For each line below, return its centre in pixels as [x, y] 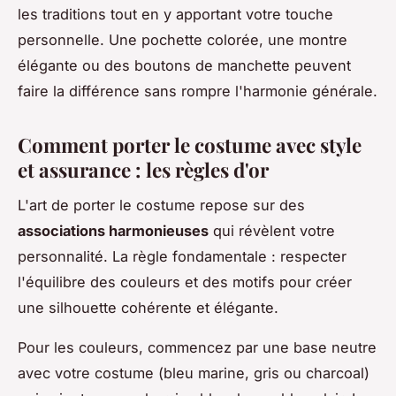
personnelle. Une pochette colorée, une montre [183, 39]
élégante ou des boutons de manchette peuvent [184, 65]
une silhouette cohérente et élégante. [148, 308]
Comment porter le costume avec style [190, 145]
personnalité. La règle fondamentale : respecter [182, 257]
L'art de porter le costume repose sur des [161, 206]
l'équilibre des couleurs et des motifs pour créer [185, 282]
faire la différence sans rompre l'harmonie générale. [198, 91]
